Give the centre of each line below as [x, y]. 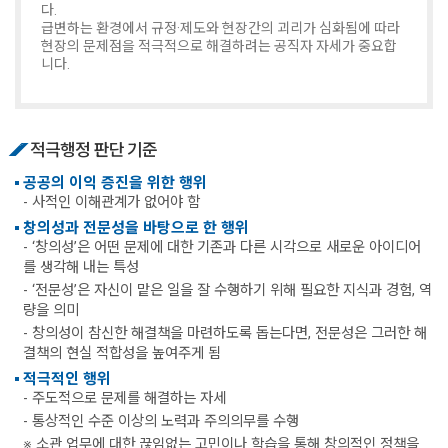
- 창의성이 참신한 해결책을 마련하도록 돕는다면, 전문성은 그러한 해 [225, 333]
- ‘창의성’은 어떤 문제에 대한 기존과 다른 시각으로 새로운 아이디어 [222, 247]
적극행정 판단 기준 [93, 150]
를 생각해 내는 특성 [81, 267]
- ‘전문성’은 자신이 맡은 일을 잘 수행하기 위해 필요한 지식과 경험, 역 [227, 290]
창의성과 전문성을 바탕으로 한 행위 [136, 228]
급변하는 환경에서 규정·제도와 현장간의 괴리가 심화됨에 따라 [220, 28]
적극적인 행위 [67, 379]
